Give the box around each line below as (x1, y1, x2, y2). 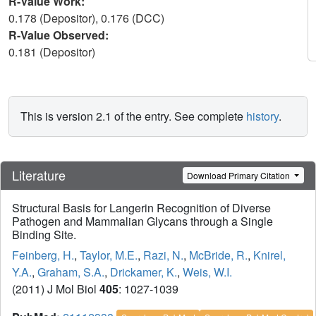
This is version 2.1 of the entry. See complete (20, 108, 246, 124)
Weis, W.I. (183, 264, 232, 281)
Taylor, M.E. (80, 247, 138, 264)
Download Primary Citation (187, 169, 293, 181)
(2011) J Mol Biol (12, 281, 99, 298)
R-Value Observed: (8, 27, 111, 43)
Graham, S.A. (37, 264, 104, 281)
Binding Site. (12, 226, 76, 243)
